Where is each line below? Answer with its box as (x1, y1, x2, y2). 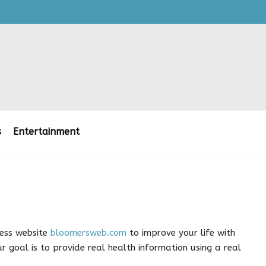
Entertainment (13, 126, 80, 138)
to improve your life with (126, 227, 235, 238)
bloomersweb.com (50, 227, 126, 238)
